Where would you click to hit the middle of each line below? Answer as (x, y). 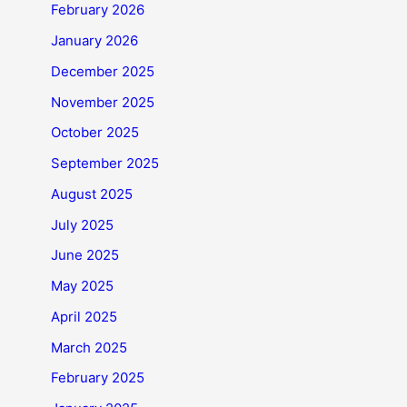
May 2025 (82, 286)
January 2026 (94, 40)
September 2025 (105, 163)
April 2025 (84, 316)
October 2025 (95, 133)
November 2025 (103, 102)
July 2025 (82, 224)
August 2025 (92, 194)
